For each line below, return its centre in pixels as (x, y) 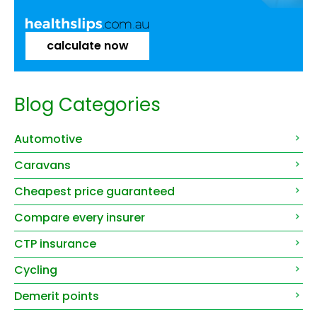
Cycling (36, 270)
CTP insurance (55, 243)
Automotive (48, 139)
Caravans (42, 165)
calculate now (87, 45)
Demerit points (57, 296)
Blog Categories (87, 104)
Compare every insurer (80, 217)
